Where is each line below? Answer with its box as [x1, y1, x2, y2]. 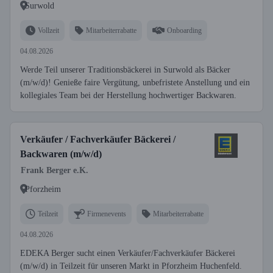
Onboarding [167, 26, 202, 35]
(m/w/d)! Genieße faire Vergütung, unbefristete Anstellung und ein [20, 78, 250, 87]
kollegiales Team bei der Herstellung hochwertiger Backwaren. [20, 91, 236, 100]
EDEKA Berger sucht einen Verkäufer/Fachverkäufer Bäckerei [20, 249, 235, 258]
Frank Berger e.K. [21, 166, 88, 175]
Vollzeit [38, 26, 59, 35]
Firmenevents [87, 209, 126, 218]
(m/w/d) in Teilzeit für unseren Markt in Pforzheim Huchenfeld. [20, 261, 242, 271]
